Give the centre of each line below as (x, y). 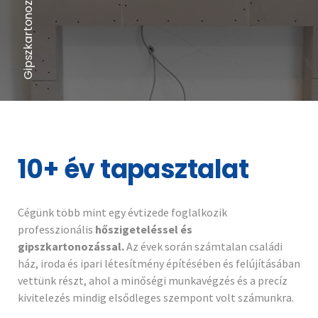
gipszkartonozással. (71, 247)
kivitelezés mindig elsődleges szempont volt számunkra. (156, 298)
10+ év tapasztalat (133, 170)
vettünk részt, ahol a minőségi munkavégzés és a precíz (153, 281)
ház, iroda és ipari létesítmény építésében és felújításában (159, 264)
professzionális (56, 230)
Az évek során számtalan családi (203, 247)
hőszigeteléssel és (144, 230)
